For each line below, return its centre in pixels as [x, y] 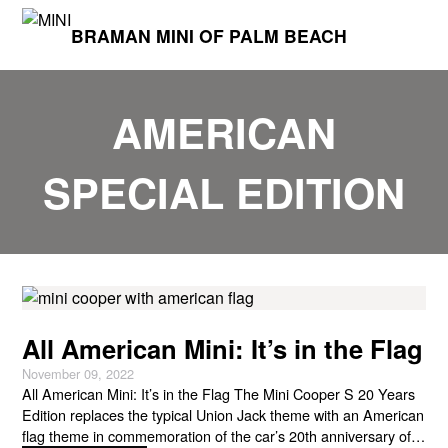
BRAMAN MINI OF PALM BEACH [209, 35]
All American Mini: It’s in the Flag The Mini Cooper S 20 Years [219, 393]
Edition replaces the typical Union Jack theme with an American [223, 414]
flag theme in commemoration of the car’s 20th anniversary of [217, 435]
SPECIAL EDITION [224, 192]
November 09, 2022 [78, 373]
